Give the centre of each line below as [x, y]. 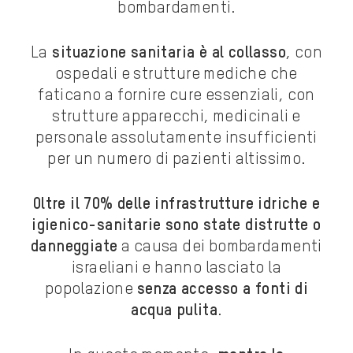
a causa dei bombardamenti [220, 248]
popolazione [91, 290]
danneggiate [74, 248]
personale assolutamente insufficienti [176, 139]
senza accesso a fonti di [223, 290]
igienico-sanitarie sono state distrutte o [176, 227]
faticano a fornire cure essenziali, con [176, 97]
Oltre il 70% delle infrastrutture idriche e [176, 205]
